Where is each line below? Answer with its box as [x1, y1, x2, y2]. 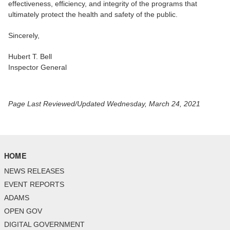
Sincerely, [8, 31, 40, 40]
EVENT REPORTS [4, 180, 64, 189]
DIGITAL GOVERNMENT [4, 220, 85, 229]
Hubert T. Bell [8, 52, 52, 61]
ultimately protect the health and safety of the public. [8, 10, 178, 19]
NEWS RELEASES [4, 167, 64, 176]
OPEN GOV [4, 207, 42, 216]
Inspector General [8, 63, 67, 72]
